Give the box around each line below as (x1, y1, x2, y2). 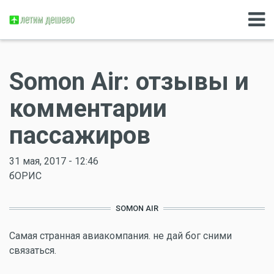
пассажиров (9, 121, 150, 150)
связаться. (9, 245, 56, 256)
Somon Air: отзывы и (9, 67, 249, 96)
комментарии (9, 94, 167, 123)
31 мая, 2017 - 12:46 (9, 155, 98, 167)
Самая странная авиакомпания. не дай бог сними (9, 230, 232, 242)
